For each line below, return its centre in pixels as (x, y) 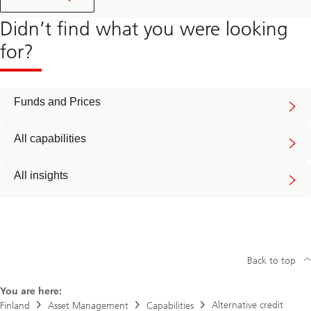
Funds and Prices (57, 102)
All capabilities (50, 139)
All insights (41, 176)
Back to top (271, 261)
